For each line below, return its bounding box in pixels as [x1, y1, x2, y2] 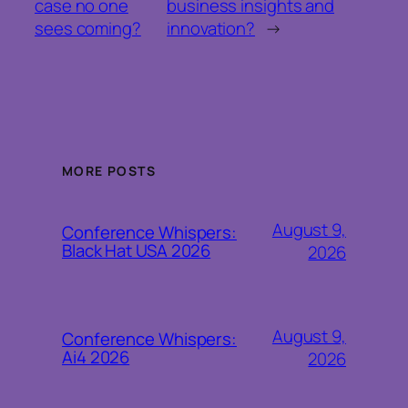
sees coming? [35, 16, 141, 41]
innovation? [167, 16, 256, 41]
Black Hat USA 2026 [62, 239, 211, 263]
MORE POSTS [62, 161, 156, 179]
